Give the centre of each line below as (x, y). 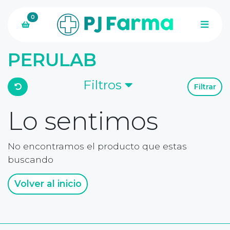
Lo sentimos (83, 121)
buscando (31, 160)
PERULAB (52, 60)
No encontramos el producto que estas (97, 146)
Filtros (104, 85)
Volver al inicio (48, 184)
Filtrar (205, 87)
